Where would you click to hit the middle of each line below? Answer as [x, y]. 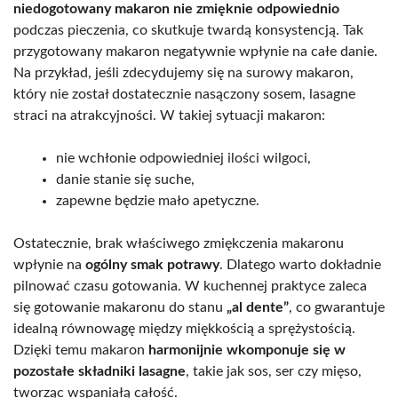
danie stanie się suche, [125, 179]
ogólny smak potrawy [152, 264]
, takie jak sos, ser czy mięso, [274, 371]
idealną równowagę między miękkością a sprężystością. [184, 328]
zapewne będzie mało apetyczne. [158, 200]
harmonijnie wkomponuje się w [247, 350]
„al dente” [258, 307]
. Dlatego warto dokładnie [300, 264]
